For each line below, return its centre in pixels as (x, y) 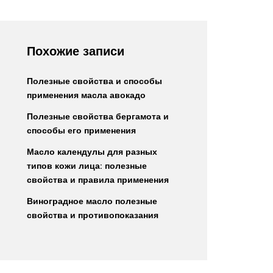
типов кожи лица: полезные (87, 166)
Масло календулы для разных (92, 152)
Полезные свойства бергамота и (98, 116)
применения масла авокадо (86, 95)
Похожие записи (76, 51)
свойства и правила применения (98, 180)
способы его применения (81, 130)
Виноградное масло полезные (92, 201)
